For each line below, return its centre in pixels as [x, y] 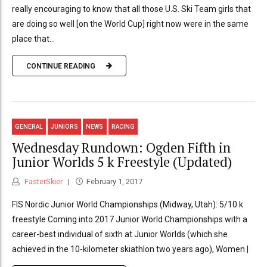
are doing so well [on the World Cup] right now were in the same [130, 24]
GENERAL [29, 126]
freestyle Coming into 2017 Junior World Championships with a [130, 219]
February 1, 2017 [114, 181]
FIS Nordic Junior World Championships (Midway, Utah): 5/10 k [128, 204]
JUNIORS [65, 126]
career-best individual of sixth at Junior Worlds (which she [120, 234]
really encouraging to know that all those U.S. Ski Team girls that [131, 9]
